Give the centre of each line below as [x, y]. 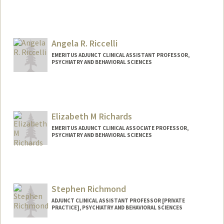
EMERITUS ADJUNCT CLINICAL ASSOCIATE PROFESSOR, [120, 128]
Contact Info [43, 19]
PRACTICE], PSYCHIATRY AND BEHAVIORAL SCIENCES [117, 208]
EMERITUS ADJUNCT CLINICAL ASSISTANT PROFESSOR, [120, 55]
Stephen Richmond [88, 189]
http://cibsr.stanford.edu [125, 31]
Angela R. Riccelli [84, 43]
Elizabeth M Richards [91, 116]
